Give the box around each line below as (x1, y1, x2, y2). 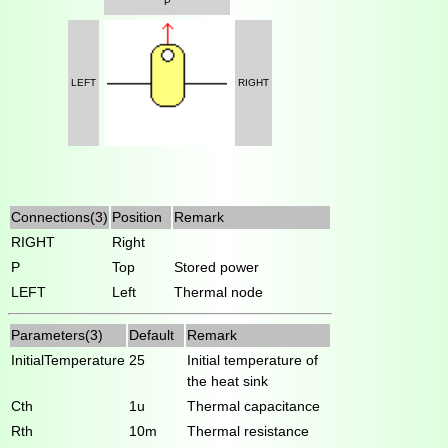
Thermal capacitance (187, 397, 320, 414)
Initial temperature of (187, 351, 318, 368)
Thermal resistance (187, 422, 309, 439)
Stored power (174, 258, 259, 275)
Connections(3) (11, 208, 108, 225)
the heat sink (187, 372, 268, 389)
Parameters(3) (11, 326, 103, 343)
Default (129, 326, 174, 343)
